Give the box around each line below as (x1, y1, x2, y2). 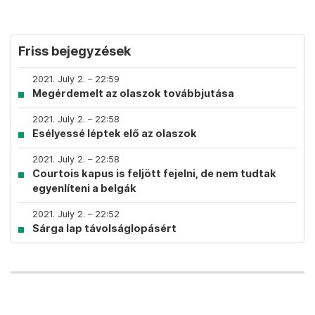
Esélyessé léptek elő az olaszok (32, 127, 197, 139)
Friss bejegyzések (18, 44, 131, 58)
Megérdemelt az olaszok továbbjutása (32, 87, 234, 99)
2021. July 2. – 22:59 (32, 74, 120, 84)
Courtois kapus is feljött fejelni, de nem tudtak (32, 167, 276, 179)
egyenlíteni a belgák (32, 182, 136, 194)
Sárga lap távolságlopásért (32, 222, 176, 234)
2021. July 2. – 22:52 (32, 209, 120, 219)
